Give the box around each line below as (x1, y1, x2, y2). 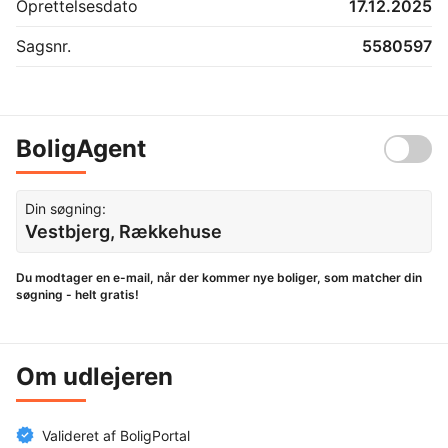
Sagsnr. (16, 35, 71, 56)
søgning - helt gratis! (16, 286, 139, 302)
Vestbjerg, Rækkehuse (25, 220, 222, 242)
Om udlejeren (16, 361, 173, 391)
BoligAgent (16, 133, 146, 163)
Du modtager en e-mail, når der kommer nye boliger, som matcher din (16, 269, 422, 285)
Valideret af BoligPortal (42, 426, 190, 444)
